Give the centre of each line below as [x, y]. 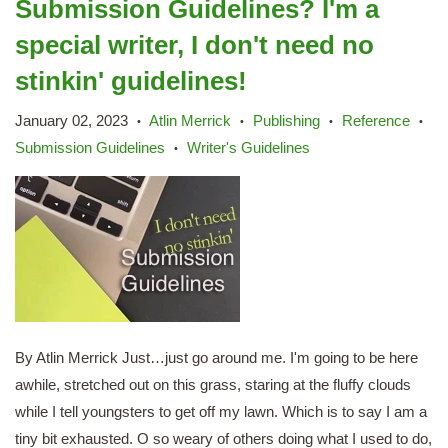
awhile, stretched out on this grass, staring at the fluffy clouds [213, 384]
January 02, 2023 [71, 120]
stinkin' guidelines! [131, 81]
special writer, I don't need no [194, 45]
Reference [376, 120]
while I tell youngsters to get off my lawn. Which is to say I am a [221, 411]
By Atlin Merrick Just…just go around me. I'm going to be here [216, 357]
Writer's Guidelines [248, 147]
